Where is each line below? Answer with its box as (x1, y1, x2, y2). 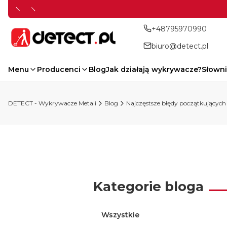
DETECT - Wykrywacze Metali (8, 99, 96, 107)
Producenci (37, 65, 81, 74)
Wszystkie (101, 210, 139, 219)
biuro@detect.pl (151, 42, 208, 51)
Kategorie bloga (93, 178, 204, 195)
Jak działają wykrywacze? (106, 65, 202, 74)
